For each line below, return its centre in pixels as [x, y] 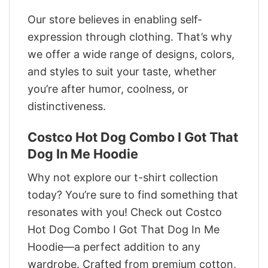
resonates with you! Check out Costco [125, 212]
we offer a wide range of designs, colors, [131, 54]
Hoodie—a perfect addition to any [114, 246]
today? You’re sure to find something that [133, 194]
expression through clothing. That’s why [130, 36]
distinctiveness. [67, 106]
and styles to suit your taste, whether [122, 71]
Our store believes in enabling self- [115, 19]
